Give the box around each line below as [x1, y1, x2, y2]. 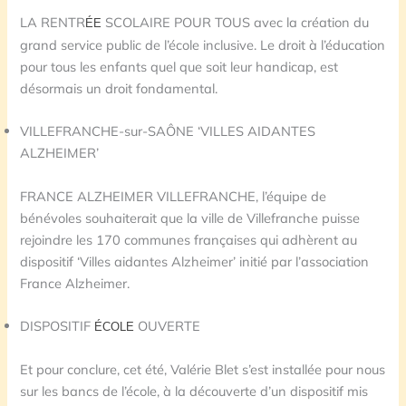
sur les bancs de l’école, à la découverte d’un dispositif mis [20, 382, 369, 401]
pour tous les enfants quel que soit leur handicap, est [20, 58, 339, 76]
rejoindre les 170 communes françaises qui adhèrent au [20, 230, 358, 248]
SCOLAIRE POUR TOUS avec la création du [105, 14, 370, 32]
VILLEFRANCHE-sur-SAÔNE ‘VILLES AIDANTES [20, 122, 316, 140]
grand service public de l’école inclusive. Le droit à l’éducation [20, 36, 386, 54]
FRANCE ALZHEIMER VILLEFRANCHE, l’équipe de [20, 187, 327, 205]
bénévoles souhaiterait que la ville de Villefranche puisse [20, 208, 361, 227]
